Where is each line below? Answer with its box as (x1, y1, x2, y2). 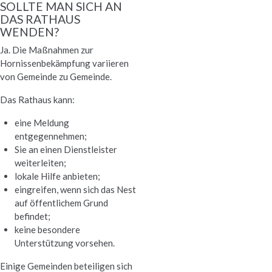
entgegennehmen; (15, 131, 87, 142)
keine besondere (15, 224, 80, 236)
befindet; (15, 211, 50, 222)
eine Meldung (15, 117, 69, 129)
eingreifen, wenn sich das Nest (15, 184, 136, 195)
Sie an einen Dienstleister (15, 144, 117, 155)
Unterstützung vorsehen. (15, 237, 115, 249)
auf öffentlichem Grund (15, 197, 108, 209)
